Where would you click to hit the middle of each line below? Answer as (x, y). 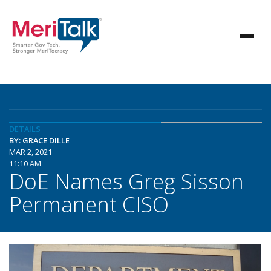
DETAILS (25, 129)
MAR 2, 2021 (31, 152)
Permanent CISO (89, 204)
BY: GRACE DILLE (39, 140)
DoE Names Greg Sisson (126, 181)
